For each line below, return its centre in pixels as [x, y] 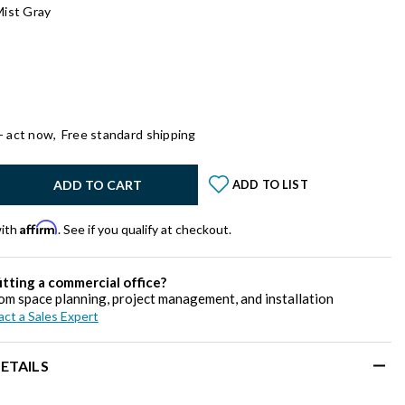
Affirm [38, 227]
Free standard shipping [128, 134]
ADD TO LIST [270, 185]
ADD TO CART [97, 184]
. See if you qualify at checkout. [144, 229]
